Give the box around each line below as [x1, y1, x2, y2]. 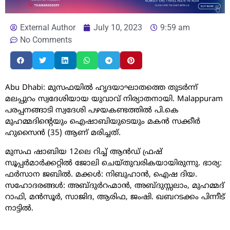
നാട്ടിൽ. [5, 203, 33, 214]
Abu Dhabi [5, 83, 43, 93]
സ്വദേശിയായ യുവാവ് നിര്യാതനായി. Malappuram [35, 94, 223, 105]
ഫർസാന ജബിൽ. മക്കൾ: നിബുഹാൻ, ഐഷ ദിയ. [5, 169, 197, 180]
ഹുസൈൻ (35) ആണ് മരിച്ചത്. [5, 128, 121, 139]
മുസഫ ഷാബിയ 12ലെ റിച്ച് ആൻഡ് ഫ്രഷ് [5, 147, 162, 157]
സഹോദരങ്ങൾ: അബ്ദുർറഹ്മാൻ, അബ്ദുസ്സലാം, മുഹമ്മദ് [5, 181, 224, 191]
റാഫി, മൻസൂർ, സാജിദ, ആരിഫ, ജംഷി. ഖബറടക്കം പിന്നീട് [5, 192, 225, 202]
